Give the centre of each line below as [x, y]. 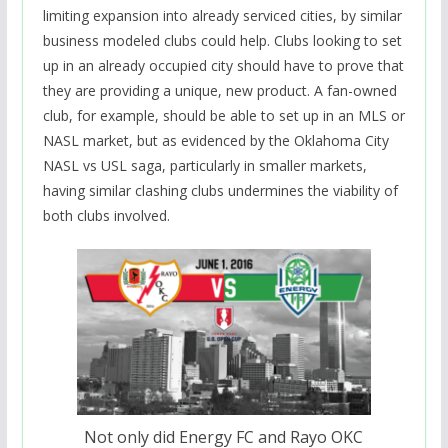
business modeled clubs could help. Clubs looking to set [222, 40]
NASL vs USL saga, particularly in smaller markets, [204, 165]
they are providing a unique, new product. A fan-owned [219, 90]
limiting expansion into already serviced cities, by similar [222, 15]
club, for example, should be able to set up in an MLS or [223, 115]
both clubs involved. [106, 215]
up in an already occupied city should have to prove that [223, 65]
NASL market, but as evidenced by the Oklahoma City [215, 140]
